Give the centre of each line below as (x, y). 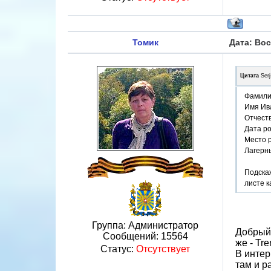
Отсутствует (163, 249)
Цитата (250, 76)
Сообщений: (132, 236)
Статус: (118, 249)
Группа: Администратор (145, 225)
